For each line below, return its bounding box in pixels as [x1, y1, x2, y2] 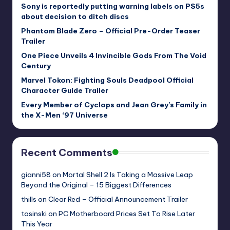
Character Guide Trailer [21, 86, 108, 95]
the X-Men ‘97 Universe [21, 110, 108, 120]
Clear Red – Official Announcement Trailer [48, 195, 188, 204]
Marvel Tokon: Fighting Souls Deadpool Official [21, 75, 194, 85]
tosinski [21, 209, 47, 219]
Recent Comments [21, 146, 112, 159]
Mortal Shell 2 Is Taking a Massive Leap [63, 170, 193, 180]
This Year [21, 219, 52, 229]
